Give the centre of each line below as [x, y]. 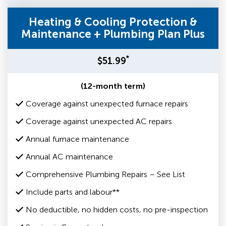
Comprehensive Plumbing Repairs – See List [105, 174]
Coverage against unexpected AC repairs [99, 121]
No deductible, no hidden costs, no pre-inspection [117, 210]
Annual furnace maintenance [77, 139]
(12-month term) [113, 86]
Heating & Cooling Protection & [113, 22]
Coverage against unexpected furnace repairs [107, 104]
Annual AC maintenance [69, 157]
